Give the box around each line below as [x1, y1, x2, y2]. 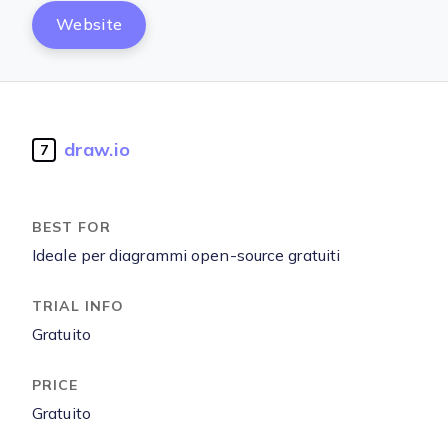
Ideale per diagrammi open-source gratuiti [32, 247, 341, 264]
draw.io [64, 139, 130, 160]
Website [56, 16, 123, 33]
